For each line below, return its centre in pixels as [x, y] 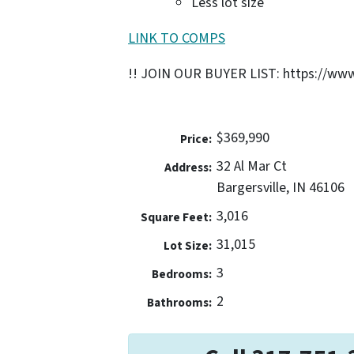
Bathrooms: [179, 302]
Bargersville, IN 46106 [281, 187]
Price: [196, 139]
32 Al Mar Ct [252, 166]
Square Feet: [176, 217]
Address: [188, 167]
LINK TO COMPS [177, 38]
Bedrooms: [181, 274]
